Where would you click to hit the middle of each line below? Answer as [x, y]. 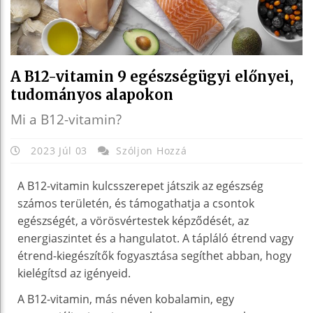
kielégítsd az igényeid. [74, 273]
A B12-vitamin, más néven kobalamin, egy [126, 299]
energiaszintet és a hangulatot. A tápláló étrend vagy [155, 238]
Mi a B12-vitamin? [66, 119]
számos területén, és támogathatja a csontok [136, 203]
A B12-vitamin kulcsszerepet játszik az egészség [140, 185]
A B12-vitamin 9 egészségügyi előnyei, [152, 76]
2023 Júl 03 [59, 150]
